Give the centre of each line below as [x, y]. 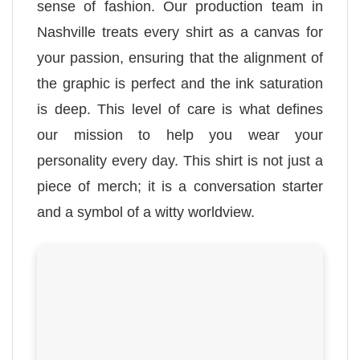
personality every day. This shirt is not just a [180, 160]
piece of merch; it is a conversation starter [180, 186]
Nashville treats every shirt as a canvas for [180, 32]
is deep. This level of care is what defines [180, 109]
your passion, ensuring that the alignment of [180, 57]
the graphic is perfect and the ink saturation [180, 83]
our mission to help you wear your [180, 135]
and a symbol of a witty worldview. [146, 212]
